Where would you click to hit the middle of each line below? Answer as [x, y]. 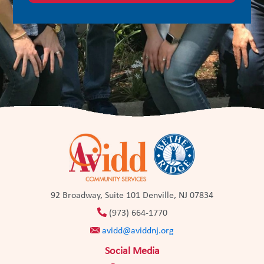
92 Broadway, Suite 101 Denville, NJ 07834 [132, 195]
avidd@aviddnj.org [138, 231]
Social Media [132, 251]
